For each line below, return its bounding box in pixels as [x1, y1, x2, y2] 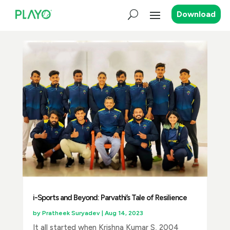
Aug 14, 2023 [104, 209, 143, 217]
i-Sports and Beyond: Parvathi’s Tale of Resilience [32, 193, 187, 203]
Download [177, 9, 216, 20]
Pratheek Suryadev [42, 209, 100, 217]
